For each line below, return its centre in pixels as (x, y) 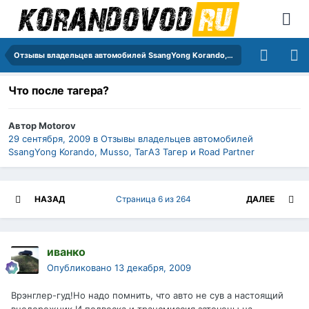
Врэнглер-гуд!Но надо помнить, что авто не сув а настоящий (147, 296)
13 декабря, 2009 (153, 268)
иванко (66, 252)
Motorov (57, 126)
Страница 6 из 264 (156, 199)
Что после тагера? (59, 91)
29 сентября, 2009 (49, 139)
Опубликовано (81, 268)
